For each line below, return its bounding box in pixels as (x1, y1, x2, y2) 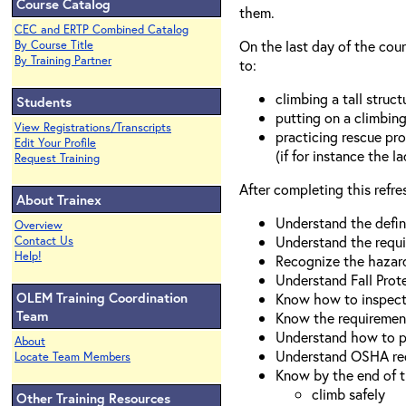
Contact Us (14, 233, 73, 248)
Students (16, 92, 72, 111)
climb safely (312, 383, 385, 403)
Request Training (14, 150, 100, 166)
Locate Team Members (14, 349, 130, 364)
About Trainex (16, 190, 101, 208)
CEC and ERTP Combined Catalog (14, 22, 188, 37)
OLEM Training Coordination (16, 288, 188, 306)
